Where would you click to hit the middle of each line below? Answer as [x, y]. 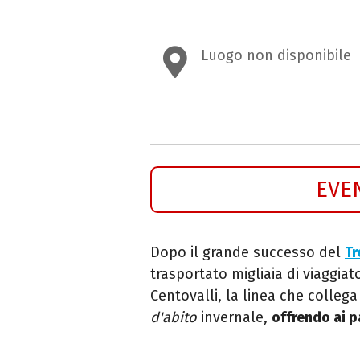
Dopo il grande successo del [247, 252]
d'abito [174, 317]
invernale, [234, 317]
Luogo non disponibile [276, 56]
